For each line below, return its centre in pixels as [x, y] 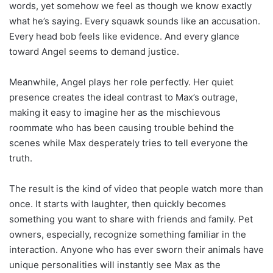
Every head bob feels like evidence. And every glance [124, 37]
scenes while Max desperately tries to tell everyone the [129, 143]
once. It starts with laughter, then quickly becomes [118, 204]
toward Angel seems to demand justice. [94, 52]
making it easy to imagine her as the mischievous [115, 113]
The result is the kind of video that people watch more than [136, 189]
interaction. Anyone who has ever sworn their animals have [136, 250]
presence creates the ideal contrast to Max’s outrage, [123, 97]
